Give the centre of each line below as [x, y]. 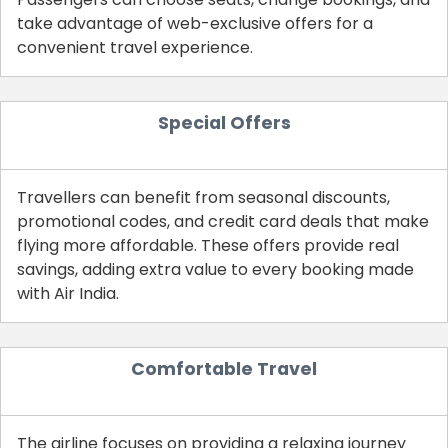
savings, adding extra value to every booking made [215, 270]
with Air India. [68, 294]
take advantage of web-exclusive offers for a [195, 24]
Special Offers [224, 123]
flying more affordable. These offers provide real [208, 246]
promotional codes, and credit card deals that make [223, 222]
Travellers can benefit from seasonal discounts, [203, 198]
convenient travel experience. [135, 48]
